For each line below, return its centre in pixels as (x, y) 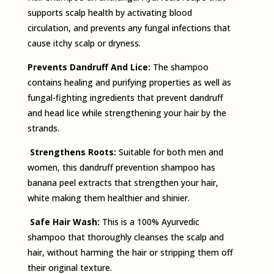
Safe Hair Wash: (66, 222)
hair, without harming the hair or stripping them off (130, 253)
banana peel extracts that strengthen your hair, (123, 183)
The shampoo (180, 67)
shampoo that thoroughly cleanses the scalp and (125, 237)
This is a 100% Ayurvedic (150, 222)
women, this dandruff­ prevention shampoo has (121, 168)
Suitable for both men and (171, 152)
